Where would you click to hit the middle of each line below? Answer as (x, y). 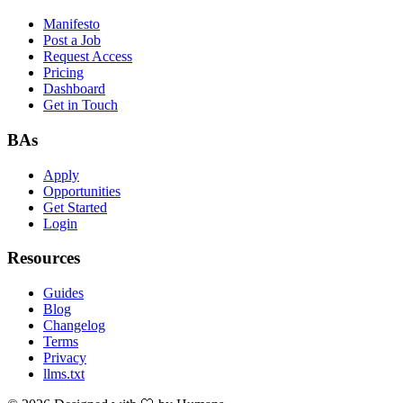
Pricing (63, 73)
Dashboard (74, 89)
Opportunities (82, 191)
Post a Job (72, 40)
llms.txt (64, 373)
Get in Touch (81, 105)
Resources (44, 258)
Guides (63, 292)
